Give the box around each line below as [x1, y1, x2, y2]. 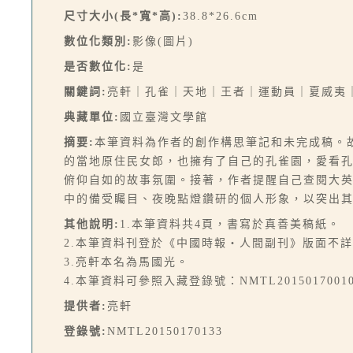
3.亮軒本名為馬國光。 [64, 256, 189, 268]
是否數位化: [64, 61, 132, 72]
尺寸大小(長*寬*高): [64, 10, 183, 22]
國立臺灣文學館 [120, 111, 208, 123]
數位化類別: [64, 35, 132, 47]
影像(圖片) [132, 35, 194, 47]
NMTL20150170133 [107, 325, 223, 337]
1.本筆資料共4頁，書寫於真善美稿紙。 [120, 218, 340, 230]
